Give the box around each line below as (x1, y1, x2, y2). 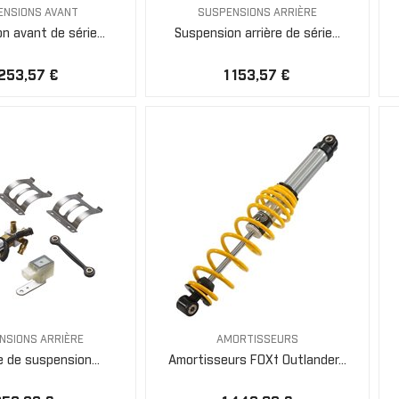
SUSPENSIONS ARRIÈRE (197, 7, 317, 19)
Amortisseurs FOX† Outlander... (167, 354, 346, 367)
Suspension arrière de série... (174, 27, 340, 40)
